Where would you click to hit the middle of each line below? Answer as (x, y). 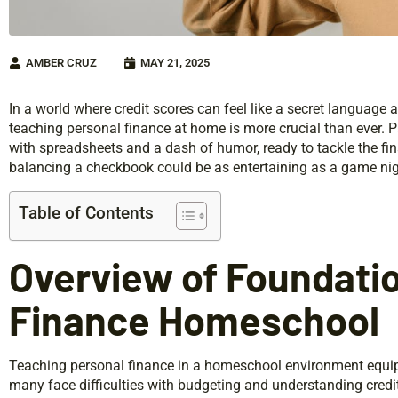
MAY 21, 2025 (175, 62)
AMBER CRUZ (61, 62)
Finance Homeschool (194, 319)
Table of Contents (86, 212)
